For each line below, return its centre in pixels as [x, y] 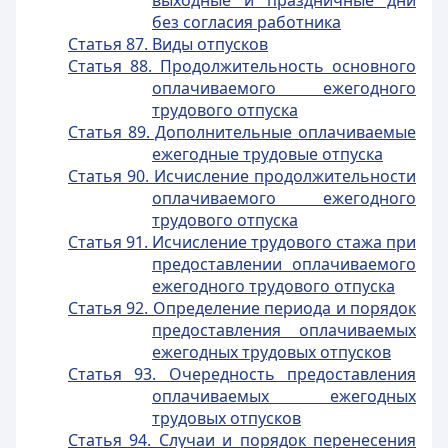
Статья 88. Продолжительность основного [242, 66]
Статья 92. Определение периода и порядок [242, 308]
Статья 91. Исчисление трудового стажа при [242, 242]
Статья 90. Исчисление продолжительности [242, 176]
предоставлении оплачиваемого [284, 264]
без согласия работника [246, 22]
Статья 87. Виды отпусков [168, 44]
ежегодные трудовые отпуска [267, 154]
